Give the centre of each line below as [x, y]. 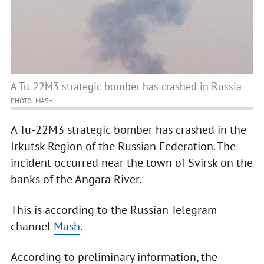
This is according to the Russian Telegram [113, 210]
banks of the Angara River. [76, 179]
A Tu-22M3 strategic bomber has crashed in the [128, 130]
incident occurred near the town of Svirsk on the [131, 163]
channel [32, 227]
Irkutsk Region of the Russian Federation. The [123, 146]
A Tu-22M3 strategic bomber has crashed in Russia [126, 87]
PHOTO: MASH [32, 101]
